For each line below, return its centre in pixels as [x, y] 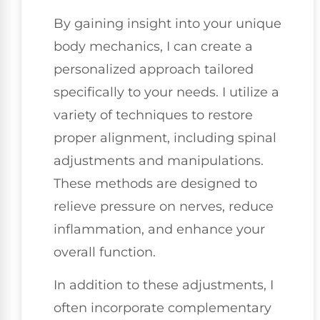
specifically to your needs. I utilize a [166, 92]
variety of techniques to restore [153, 115]
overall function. [105, 252]
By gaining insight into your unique [167, 23]
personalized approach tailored [154, 69]
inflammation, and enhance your [159, 229]
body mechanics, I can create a [153, 46]
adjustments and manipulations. [159, 160]
